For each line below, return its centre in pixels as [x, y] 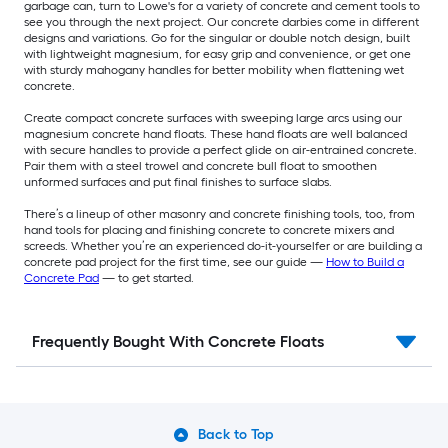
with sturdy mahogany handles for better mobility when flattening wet [214, 69]
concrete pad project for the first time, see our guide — [175, 261]
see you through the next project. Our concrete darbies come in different [221, 21]
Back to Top [236, 434]
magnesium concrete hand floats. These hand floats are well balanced [215, 133]
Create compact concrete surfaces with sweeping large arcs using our [213, 117]
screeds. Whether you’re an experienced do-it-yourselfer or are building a [223, 245]
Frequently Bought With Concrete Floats [178, 341]
